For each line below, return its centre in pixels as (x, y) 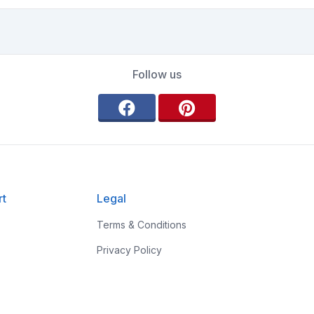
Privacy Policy (129, 250)
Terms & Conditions (141, 225)
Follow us (157, 75)
